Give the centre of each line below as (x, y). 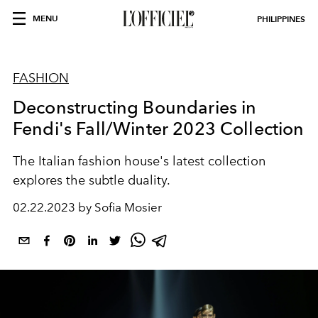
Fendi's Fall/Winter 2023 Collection (159, 128)
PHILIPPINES (281, 19)
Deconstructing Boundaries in (135, 107)
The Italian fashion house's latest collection (139, 161)
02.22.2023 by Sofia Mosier (87, 207)
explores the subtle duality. (93, 180)
